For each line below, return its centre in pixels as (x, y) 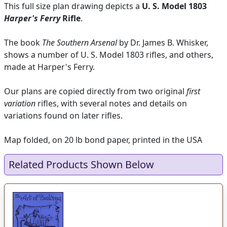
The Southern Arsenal (80, 43)
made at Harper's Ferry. (49, 67)
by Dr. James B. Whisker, (163, 43)
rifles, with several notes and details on (111, 104)
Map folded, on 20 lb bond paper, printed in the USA (103, 140)
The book (23, 43)
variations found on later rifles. (63, 116)
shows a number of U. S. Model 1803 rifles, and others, (109, 55)
